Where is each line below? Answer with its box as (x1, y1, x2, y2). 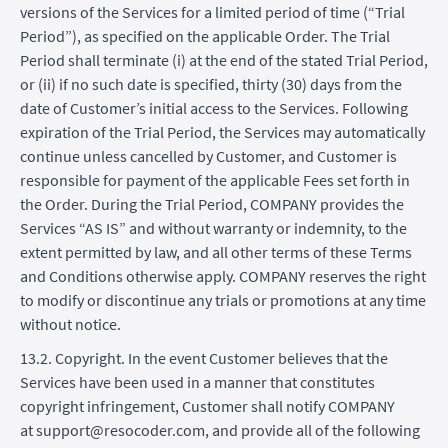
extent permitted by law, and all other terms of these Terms (20, 241, 412, 262)
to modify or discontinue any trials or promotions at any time (20, 289, 426, 310)
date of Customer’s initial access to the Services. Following (20, 97, 408, 118)
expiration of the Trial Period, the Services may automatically (20, 121, 425, 142)
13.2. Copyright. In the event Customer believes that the (20, 347, 388, 368)
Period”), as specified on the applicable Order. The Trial (20, 25, 390, 46)
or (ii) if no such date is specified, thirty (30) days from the (20, 73, 402, 94)
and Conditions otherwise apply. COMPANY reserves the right (20, 265, 426, 286)
